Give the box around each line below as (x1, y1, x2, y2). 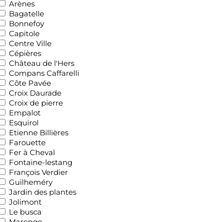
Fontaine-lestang (9, 157, 72, 167)
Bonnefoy (9, 18, 44, 28)
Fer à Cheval (9, 147, 55, 157)
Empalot (9, 108, 41, 117)
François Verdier (9, 167, 68, 177)
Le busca (9, 207, 42, 217)
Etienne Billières (9, 127, 68, 137)
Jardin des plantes (9, 187, 76, 197)
